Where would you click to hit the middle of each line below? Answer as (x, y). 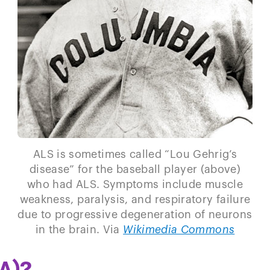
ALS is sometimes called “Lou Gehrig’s (135, 155)
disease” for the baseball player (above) (135, 170)
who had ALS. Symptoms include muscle (135, 185)
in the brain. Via (79, 230)
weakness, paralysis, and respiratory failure (135, 200)
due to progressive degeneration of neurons (135, 215)
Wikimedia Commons (179, 230)
